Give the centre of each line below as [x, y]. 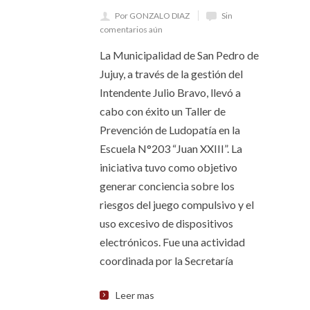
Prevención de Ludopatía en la [170, 130]
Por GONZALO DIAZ [152, 16]
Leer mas [135, 295]
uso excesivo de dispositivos [166, 223]
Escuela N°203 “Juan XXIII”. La [171, 148]
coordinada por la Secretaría [166, 261]
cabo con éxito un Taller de [163, 111]
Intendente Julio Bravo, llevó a [170, 92]
